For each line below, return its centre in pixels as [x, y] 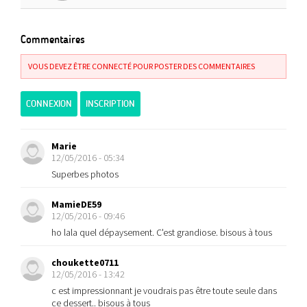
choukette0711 [85, 263]
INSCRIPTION [110, 104]
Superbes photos [85, 174]
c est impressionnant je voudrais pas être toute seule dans [164, 291]
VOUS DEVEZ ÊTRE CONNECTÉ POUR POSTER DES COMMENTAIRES [142, 66]
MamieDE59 [76, 205]
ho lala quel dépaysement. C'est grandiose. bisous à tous [162, 233]
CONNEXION [49, 104]
